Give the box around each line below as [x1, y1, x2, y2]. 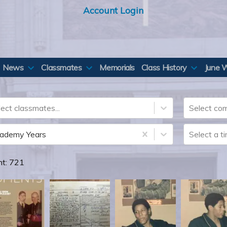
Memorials [99, 62, 135, 72]
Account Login [83, 5, 144, 16]
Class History [141, 62, 187, 72]
